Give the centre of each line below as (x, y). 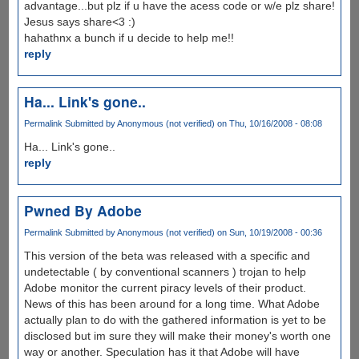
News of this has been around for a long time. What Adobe (171, 304)
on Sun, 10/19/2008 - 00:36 (268, 232)
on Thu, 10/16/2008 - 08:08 (268, 123)
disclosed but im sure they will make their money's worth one (177, 336)
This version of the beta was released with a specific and (167, 256)
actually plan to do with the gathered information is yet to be (175, 320)
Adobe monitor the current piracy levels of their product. (165, 288)
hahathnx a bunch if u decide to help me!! (129, 37)
